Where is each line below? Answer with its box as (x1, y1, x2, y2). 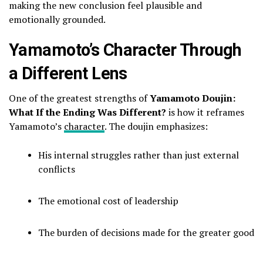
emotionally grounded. (9, 12, 106, 26)
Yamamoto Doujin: (150, 91, 235, 104)
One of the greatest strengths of (9, 91, 150, 104)
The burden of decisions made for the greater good (38, 225, 254, 239)
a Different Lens (9, 63, 127, 83)
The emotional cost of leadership (38, 194, 178, 207)
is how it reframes (166, 105, 244, 119)
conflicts (38, 162, 75, 176)
